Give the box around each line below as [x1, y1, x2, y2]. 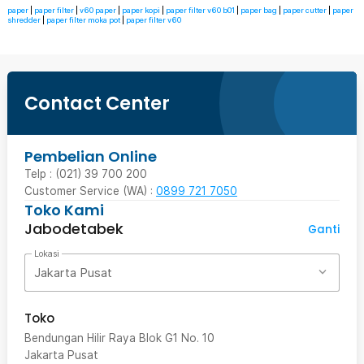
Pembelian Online [24, 146, 157, 167]
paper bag [240, 6, 277, 15]
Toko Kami [24, 200, 104, 220]
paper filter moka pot [46, 15, 120, 24]
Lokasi [33, 249, 59, 259]
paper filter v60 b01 [166, 6, 235, 15]
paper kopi [122, 6, 160, 15]
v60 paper [80, 6, 116, 15]
